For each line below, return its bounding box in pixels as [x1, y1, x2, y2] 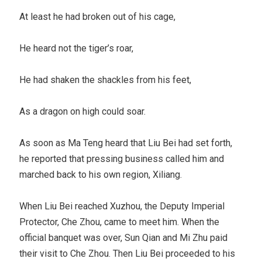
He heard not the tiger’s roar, [19, 42, 134, 54]
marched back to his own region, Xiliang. [19, 168, 182, 180]
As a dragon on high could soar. [19, 105, 146, 117]
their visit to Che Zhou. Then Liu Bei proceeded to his [19, 247, 236, 259]
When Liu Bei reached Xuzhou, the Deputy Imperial [19, 200, 225, 212]
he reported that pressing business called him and [19, 153, 225, 164]
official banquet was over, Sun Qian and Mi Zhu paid [19, 232, 228, 243]
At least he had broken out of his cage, [19, 11, 176, 22]
